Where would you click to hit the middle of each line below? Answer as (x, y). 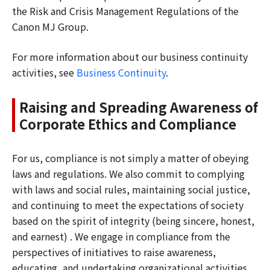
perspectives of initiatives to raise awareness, (114, 252)
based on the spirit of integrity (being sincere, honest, (133, 220)
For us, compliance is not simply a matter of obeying (130, 158)
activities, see (44, 72)
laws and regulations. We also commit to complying (128, 173)
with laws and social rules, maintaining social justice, (131, 189)
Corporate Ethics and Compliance (128, 123)
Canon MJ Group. (50, 26)
